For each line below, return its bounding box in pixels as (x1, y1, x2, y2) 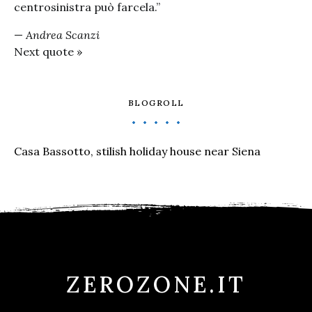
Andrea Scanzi (26, 28, 100, 42)
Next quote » (14, 45, 82, 58)
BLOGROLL (127, 97, 185, 108)
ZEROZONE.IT (66, 270, 246, 299)
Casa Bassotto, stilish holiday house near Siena (14, 144, 260, 158)
